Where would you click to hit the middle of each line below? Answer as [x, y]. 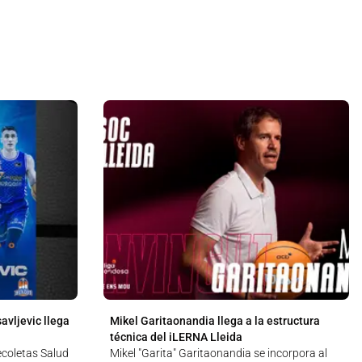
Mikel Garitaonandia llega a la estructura [215, 320]
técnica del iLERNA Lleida [176, 337]
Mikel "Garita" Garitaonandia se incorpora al [219, 353]
